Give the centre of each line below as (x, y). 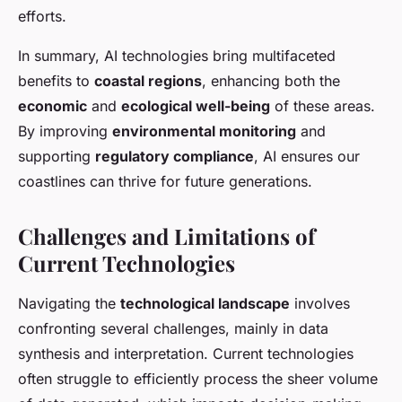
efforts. (42, 17)
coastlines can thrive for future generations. (165, 182)
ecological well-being (196, 106)
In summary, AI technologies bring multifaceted (177, 56)
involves (320, 304)
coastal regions (148, 81)
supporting (57, 157)
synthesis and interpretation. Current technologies (186, 354)
